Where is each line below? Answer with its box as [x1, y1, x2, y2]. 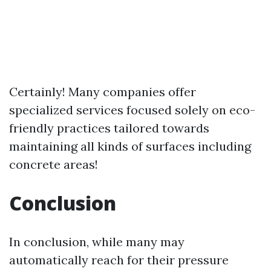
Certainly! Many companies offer [9, 84, 196, 99]
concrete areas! [9, 157, 98, 172]
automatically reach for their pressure [9, 252, 229, 267]
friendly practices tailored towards [9, 120, 209, 135]
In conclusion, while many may [9, 234, 184, 249]
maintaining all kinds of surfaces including [9, 139, 251, 154]
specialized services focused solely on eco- [9, 102, 255, 117]
